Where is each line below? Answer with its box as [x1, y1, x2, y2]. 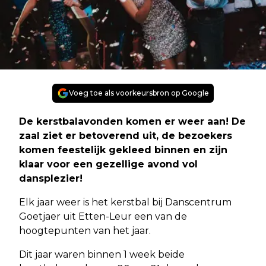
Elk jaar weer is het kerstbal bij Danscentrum [19, 196, 232, 208]
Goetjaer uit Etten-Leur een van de [19, 210, 187, 222]
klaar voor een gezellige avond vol [19, 158, 198, 170]
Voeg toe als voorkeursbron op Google [69, 88, 209, 97]
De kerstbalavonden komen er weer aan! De [19, 115, 246, 127]
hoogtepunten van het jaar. [19, 224, 153, 236]
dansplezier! [19, 172, 83, 184]
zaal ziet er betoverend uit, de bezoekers [19, 129, 232, 141]
